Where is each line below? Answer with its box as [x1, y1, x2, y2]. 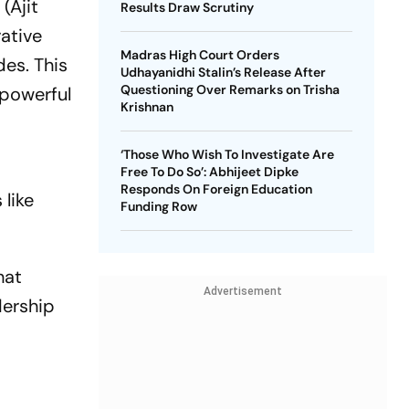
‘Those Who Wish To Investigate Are [120, 146, 334, 163]
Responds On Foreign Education [120, 181, 312, 197]
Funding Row [120, 198, 197, 215]
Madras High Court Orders [120, 47, 279, 63]
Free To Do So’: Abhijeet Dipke [120, 163, 299, 180]
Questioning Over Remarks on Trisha [120, 81, 340, 98]
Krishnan [120, 99, 173, 115]
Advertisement [203, 285, 282, 298]
